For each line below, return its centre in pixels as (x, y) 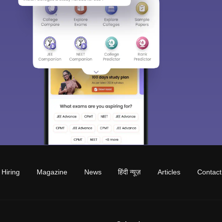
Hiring (11, 172)
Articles (169, 172)
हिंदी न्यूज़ (130, 172)
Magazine (52, 172)
